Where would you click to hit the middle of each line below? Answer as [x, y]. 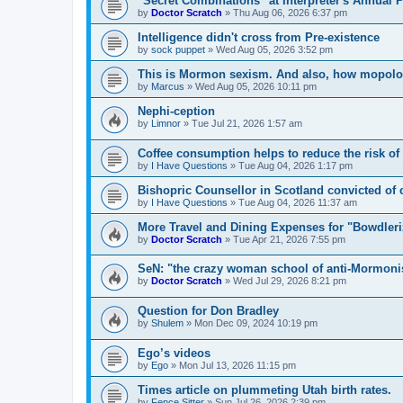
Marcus [168, 87]
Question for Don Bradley [208, 311]
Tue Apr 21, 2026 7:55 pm [289, 239]
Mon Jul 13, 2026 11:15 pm [237, 365]
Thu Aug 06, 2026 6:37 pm [290, 13]
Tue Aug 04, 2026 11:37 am [298, 202]
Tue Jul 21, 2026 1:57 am [247, 124]
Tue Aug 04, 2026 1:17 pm [296, 165]
